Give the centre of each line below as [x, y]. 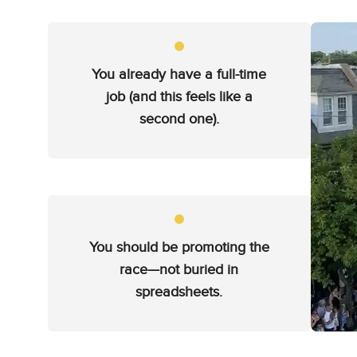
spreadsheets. [179, 292]
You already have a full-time [179, 75]
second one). [179, 119]
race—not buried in [179, 270]
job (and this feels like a [179, 97]
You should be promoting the [179, 247]
